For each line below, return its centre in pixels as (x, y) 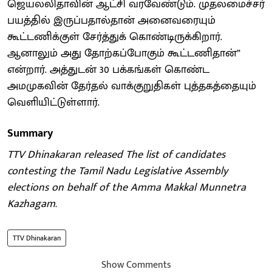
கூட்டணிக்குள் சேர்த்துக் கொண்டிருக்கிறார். (115, 37)
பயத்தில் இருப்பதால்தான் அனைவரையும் (111, 20)
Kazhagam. (32, 204)
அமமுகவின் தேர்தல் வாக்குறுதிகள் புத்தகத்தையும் (132, 86)
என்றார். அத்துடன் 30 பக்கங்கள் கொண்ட (108, 70)
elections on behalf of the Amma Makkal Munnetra (127, 187)
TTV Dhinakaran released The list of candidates (116, 155)
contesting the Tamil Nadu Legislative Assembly (117, 171)
